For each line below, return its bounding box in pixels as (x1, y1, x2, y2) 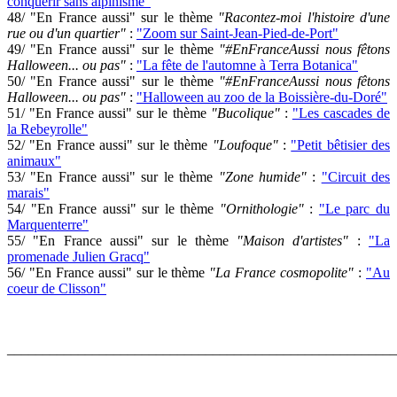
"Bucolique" (210, 105, 280, 121)
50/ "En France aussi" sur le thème (7, 74, 220, 89)
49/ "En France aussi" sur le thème (7, 42, 220, 57)
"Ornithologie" (219, 201, 304, 216)
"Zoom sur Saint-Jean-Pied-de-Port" (136, 26, 339, 41)
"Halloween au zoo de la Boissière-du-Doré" (136, 90, 387, 105)
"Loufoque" (212, 137, 278, 152)
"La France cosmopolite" (209, 265, 354, 280)
